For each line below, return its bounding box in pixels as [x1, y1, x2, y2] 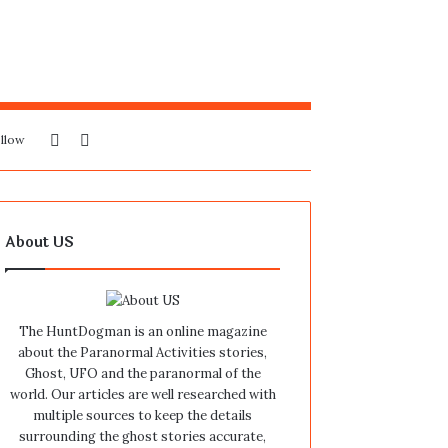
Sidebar [58, 129, 117, 150]
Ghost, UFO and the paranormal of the [24, 365, 261, 383]
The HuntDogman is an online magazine [18, 323, 267, 341]
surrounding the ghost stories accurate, [19, 428, 267, 446]
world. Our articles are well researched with [9, 386, 276, 404]
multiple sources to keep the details [33, 407, 253, 425]
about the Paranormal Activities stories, [18, 344, 268, 362]
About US [5, 231, 75, 255]
